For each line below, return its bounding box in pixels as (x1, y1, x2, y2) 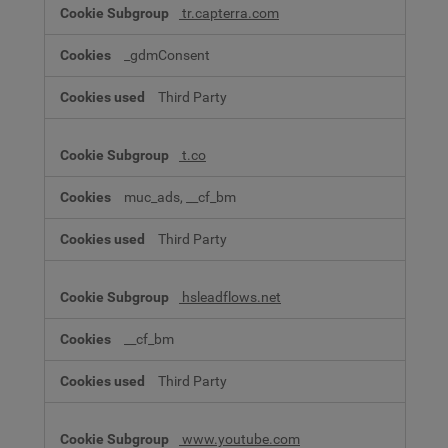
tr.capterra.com (179, 4, 279, 22)
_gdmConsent (124, 46, 210, 64)
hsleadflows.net (179, 288, 281, 306)
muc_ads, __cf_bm (124, 188, 236, 206)
